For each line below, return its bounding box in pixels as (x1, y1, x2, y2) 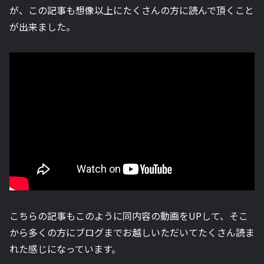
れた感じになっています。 (9, 241, 121, 256)
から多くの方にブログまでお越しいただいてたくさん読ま (9, 225, 255, 239)
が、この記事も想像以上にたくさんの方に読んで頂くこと (9, 2, 254, 17)
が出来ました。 (9, 19, 75, 34)
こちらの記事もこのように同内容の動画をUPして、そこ (9, 208, 248, 223)
